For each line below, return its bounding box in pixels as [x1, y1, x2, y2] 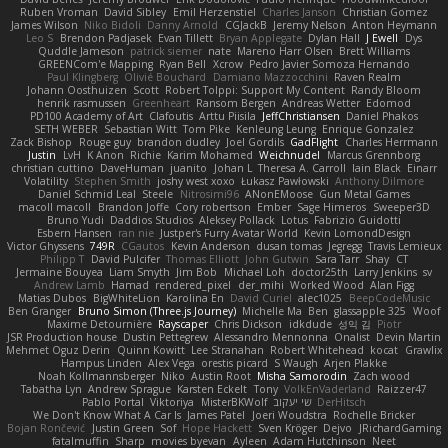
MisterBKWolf [200, 395, 267, 410]
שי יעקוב [272, 395, 311, 410]
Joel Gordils [226, 135, 285, 150]
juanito [170, 161, 208, 176]
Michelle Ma [241, 304, 302, 319]
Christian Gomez [341, 5, 428, 20]
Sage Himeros [297, 200, 367, 215]
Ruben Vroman [20, 5, 99, 20]
